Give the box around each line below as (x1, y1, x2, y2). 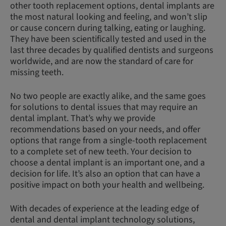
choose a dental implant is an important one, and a (10, 156, 205, 169)
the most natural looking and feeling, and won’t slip (10, 11, 207, 23)
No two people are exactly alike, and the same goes (10, 90, 206, 102)
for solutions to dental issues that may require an (10, 101, 198, 114)
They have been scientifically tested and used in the (10, 33, 206, 45)
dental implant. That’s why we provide (10, 112, 155, 125)
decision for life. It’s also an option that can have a (10, 167, 200, 180)
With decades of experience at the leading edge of (10, 202, 199, 215)
